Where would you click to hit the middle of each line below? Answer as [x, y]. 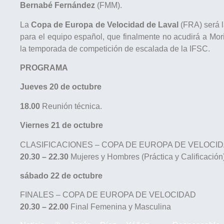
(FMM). [108, 5]
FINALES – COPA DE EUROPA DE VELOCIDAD [108, 195]
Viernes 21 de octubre [61, 125]
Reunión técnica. [71, 106]
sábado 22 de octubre [61, 175]
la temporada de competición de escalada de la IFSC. [115, 48]
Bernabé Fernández [57, 5]
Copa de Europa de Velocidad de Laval [105, 24]
